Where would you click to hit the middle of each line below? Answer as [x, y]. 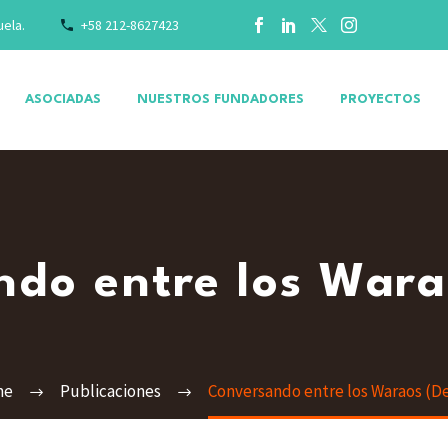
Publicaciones [110, 391]
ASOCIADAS [63, 99]
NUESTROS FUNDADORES [220, 99]
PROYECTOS [380, 99]
